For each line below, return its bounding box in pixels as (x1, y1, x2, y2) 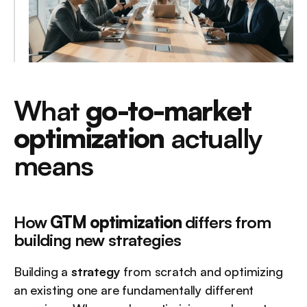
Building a (14, 264, 72, 280)
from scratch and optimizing (120, 264, 283, 280)
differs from (181, 212, 271, 233)
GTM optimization (50, 212, 182, 233)
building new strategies (14, 230, 181, 251)
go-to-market (86, 93, 251, 128)
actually (164, 121, 262, 156)
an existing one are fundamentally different (14, 282, 254, 298)
